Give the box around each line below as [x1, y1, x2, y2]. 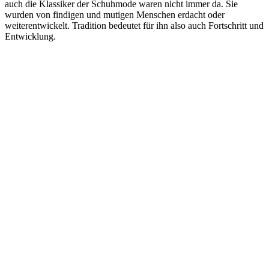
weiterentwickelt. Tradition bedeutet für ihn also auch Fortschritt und [5, 20, 264, 31]
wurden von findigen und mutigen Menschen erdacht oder [5, 9, 225, 20]
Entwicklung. [5, 31, 56, 41]
